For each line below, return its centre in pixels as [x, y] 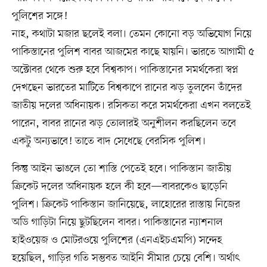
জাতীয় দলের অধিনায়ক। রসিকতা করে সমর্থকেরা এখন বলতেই [131, 105]
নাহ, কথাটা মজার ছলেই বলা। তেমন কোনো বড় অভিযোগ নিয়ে [131, 34]
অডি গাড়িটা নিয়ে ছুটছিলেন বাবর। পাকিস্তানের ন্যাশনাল [117, 222]
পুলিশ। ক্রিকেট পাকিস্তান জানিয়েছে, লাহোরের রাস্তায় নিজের [126, 204]
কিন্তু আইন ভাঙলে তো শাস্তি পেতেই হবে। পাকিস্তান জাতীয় [121, 168]
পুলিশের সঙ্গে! [39, 16]
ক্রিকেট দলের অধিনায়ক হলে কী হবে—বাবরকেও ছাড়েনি [119, 186]
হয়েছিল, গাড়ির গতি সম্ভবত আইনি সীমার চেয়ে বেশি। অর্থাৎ [125, 258]
